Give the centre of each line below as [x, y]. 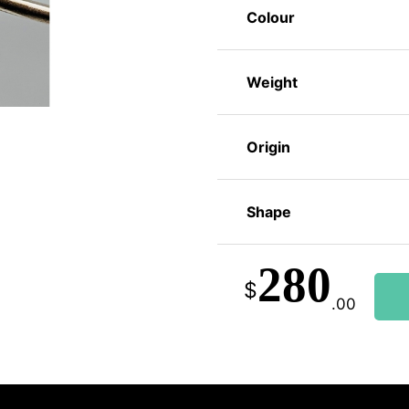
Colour [270, 18]
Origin [268, 147]
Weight [272, 83]
